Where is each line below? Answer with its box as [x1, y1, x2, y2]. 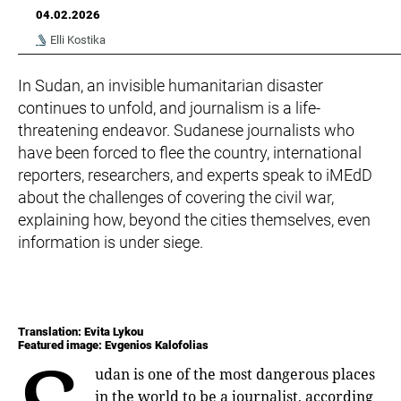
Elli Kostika [50, 32, 106, 47]
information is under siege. [18, 233, 203, 252]
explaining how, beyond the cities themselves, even [18, 210, 371, 230]
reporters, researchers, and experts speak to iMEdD [18, 166, 372, 185]
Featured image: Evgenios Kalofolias [18, 338, 209, 353]
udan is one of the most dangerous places [95, 364, 376, 385]
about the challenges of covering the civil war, [18, 188, 334, 208]
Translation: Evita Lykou [18, 325, 143, 339]
